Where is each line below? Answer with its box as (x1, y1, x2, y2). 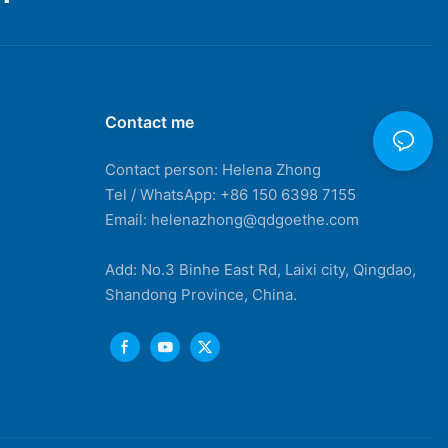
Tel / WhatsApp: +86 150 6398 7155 (104, 185, 356, 205)
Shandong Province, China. (104, 285, 297, 305)
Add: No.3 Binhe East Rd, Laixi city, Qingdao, (104, 260, 416, 280)
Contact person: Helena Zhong (104, 160, 321, 180)
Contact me (104, 111, 194, 132)
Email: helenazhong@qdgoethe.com (104, 210, 359, 230)
